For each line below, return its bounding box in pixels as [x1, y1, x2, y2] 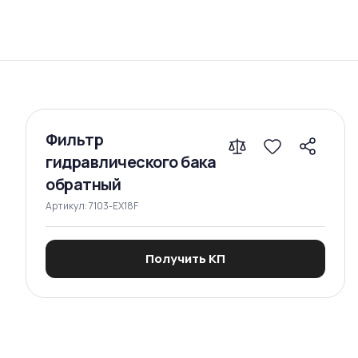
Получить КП [145, 250, 225, 267]
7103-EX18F [89, 199, 138, 213]
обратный [46, 173, 121, 195]
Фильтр [46, 129, 103, 150]
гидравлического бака [46, 151, 216, 173]
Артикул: [46, 199, 89, 213]
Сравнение [168, 56, 227, 71]
